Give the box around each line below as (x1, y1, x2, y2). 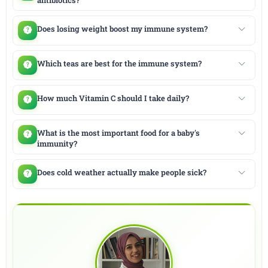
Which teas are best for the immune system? (36, 57, 202, 69)
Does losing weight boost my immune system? (36, 23, 208, 34)
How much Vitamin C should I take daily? (36, 92, 189, 103)
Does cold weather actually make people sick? (36, 166, 206, 178)
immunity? (36, 138, 77, 149)
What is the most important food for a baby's (36, 127, 200, 138)
